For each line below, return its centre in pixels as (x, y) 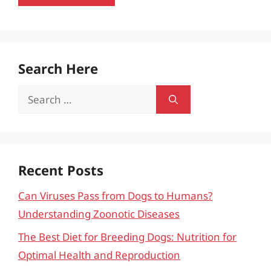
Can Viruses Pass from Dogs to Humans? (115, 195)
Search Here (58, 68)
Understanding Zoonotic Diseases (99, 214)
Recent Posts (61, 170)
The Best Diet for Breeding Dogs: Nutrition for (127, 237)
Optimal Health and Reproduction (99, 255)
